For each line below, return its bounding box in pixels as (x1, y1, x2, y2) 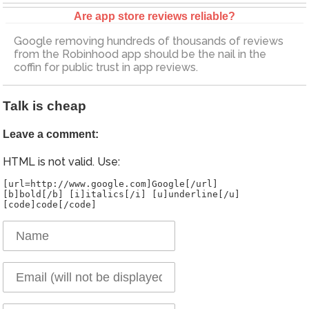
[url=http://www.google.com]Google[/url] (3, 179, 218, 190)
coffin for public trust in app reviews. (14, 60, 198, 74)
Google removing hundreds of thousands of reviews (14, 34, 283, 48)
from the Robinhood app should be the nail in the (14, 47, 266, 61)
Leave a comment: (3, 128, 99, 140)
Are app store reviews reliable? (74, 10, 235, 22)
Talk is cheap (3, 98, 86, 113)
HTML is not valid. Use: (3, 155, 120, 169)
